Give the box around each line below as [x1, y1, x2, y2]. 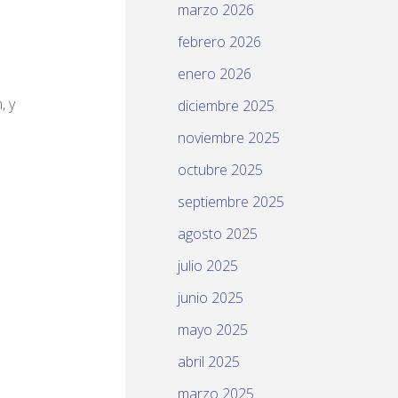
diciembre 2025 [178, 96, 275, 116]
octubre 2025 [178, 160, 263, 180]
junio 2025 [178, 288, 243, 308]
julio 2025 [178, 256, 238, 276]
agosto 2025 [178, 224, 258, 244]
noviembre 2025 [178, 128, 280, 148]
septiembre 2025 [178, 192, 284, 212]
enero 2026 [178, 64, 251, 84]
